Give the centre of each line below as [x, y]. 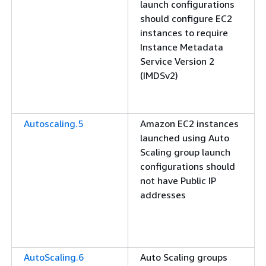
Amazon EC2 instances [189, 123]
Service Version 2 [177, 61]
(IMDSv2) [159, 75]
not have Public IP [178, 180]
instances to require [184, 33]
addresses [163, 195]
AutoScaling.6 [54, 257]
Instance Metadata [182, 47]
